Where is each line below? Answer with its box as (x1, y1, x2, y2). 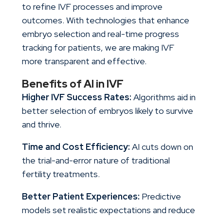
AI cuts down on (129, 141, 193, 153)
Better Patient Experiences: (21, 191, 140, 202)
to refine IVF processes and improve (21, 1, 163, 13)
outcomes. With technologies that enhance (21, 15, 189, 26)
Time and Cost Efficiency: (21, 141, 130, 153)
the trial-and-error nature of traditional (21, 155, 170, 166)
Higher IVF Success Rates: (21, 91, 131, 103)
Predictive (139, 191, 181, 202)
